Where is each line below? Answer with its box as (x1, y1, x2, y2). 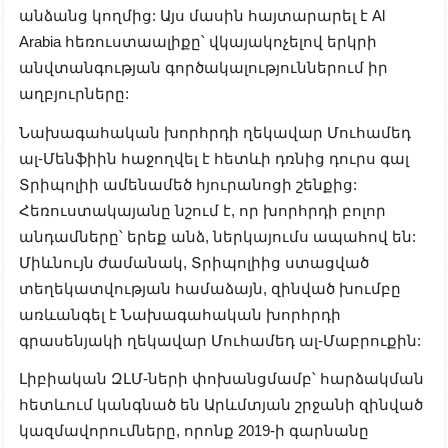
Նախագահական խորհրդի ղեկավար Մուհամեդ (19, 123, 411, 141)
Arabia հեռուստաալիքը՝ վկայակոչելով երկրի (19, 33, 377, 51)
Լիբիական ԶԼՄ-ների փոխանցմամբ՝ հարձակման (19, 370, 424, 388)
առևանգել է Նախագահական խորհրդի (19, 305, 341, 323)
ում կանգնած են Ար (66, 396, 225, 414)
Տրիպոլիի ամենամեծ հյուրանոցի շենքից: (19, 175, 357, 193)
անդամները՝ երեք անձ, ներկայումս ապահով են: (19, 227, 416, 245)
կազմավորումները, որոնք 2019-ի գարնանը (19, 422, 369, 440)
